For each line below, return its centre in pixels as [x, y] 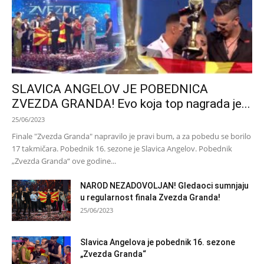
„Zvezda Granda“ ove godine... [64, 161]
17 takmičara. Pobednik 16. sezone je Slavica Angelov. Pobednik [122, 148]
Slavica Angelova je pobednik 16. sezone [158, 242]
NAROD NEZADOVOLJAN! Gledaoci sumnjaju [164, 185]
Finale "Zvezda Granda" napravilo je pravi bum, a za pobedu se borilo [131, 136]
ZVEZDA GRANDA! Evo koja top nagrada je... [131, 103]
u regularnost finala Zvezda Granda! [150, 197]
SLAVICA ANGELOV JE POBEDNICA [110, 89]
